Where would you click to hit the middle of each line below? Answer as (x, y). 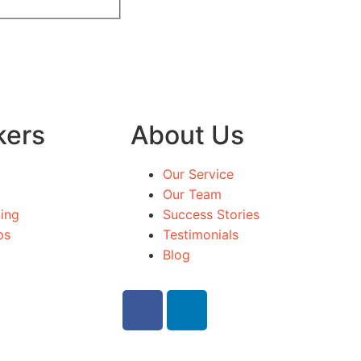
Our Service (198, 174)
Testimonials (201, 234)
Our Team (192, 194)
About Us (187, 135)
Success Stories (211, 214)
